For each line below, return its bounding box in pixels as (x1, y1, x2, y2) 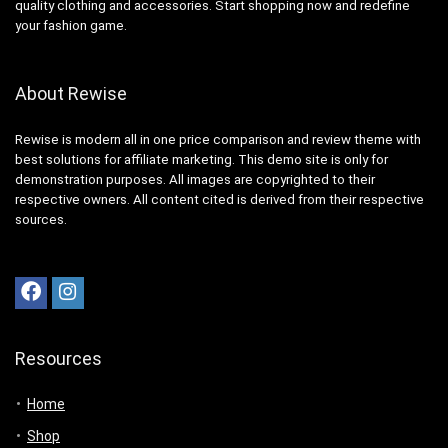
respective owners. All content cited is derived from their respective (15, 191, 424, 207)
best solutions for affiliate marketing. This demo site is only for (15, 151, 388, 167)
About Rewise (15, 82, 127, 104)
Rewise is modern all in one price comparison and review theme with (15, 131, 421, 147)
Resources (15, 347, 102, 369)
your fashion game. (15, 17, 127, 33)
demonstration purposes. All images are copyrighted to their (15, 171, 375, 187)
